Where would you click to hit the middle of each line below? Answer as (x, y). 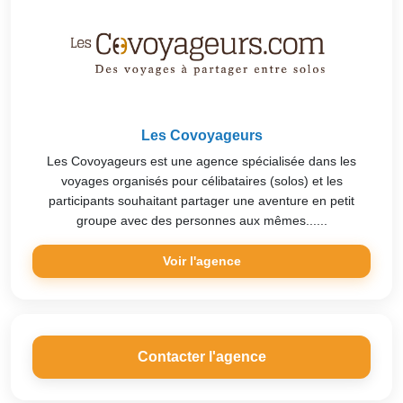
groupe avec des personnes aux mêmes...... (201, 220)
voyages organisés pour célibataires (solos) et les (201, 180)
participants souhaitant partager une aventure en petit (201, 200)
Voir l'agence (201, 260)
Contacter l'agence (201, 356)
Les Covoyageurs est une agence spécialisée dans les (201, 161)
